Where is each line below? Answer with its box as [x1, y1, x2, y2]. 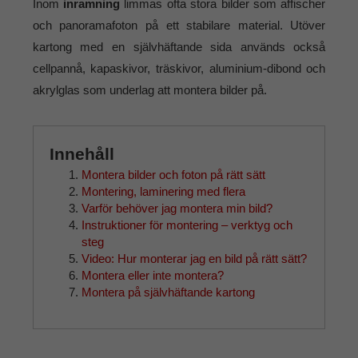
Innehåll [49, 144, 114, 164]
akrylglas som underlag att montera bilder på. [32, 83, 267, 97]
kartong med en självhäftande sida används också [32, 40, 326, 54]
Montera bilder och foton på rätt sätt [81, 167, 265, 181]
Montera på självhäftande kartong [81, 284, 255, 299]
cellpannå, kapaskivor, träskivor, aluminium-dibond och [32, 62, 326, 76]
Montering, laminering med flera [81, 184, 245, 198]
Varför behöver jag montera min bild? [81, 201, 272, 215]
